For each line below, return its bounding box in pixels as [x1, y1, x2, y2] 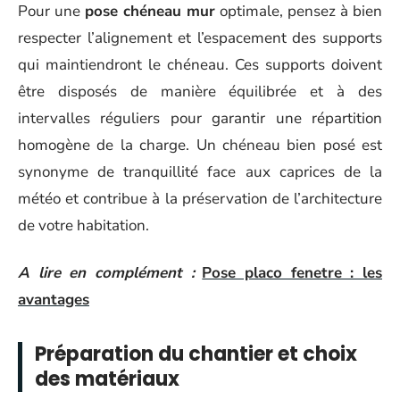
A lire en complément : [18, 262, 195, 283]
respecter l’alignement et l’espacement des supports [18, 28, 382, 48]
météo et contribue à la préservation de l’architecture [18, 188, 382, 209]
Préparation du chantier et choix [35, 339, 357, 368]
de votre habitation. [18, 215, 149, 236]
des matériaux [35, 364, 179, 393]
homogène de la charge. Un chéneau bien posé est [18, 135, 382, 155]
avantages [18, 288, 89, 310]
